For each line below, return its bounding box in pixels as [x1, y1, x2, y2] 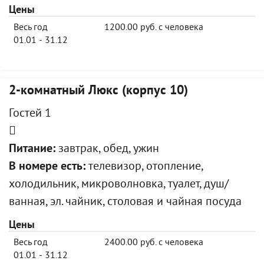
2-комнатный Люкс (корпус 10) [9, 83, 188, 99]
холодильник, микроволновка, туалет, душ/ [9, 177, 229, 192]
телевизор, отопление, [85, 160, 203, 174]
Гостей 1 [9, 107, 51, 121]
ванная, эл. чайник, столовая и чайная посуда [9, 195, 242, 210]
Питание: [9, 142, 55, 157]
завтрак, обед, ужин [55, 142, 159, 157]
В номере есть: [9, 160, 85, 174]
